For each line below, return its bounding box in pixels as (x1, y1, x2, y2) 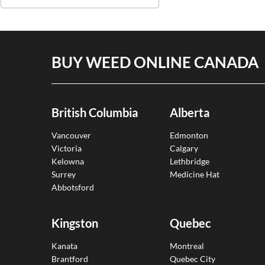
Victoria (51, 143, 82, 153)
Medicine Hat (170, 169, 219, 179)
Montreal (170, 240, 204, 251)
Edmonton (170, 130, 208, 140)
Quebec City (170, 253, 215, 264)
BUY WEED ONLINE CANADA (51, 52, 258, 72)
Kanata (51, 240, 77, 251)
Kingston (51, 215, 98, 230)
